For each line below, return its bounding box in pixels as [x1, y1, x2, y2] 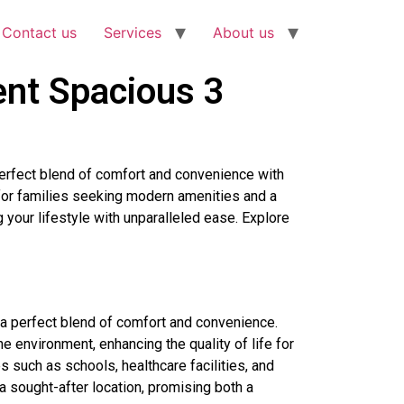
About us [213, 23, 274, 41]
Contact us [2, 23, 77, 41]
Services [104, 23, 161, 41]
